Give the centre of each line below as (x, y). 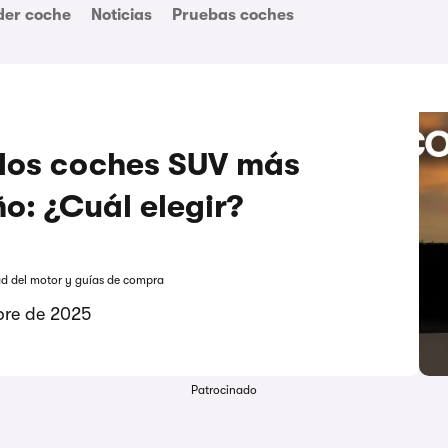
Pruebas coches (233, 15)
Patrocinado (224, 390)
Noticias (121, 15)
